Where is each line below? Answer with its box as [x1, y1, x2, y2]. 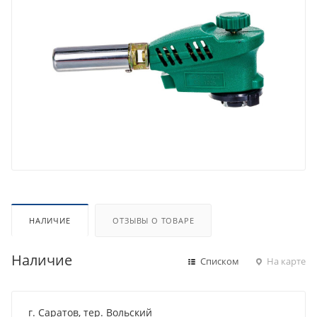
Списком [198, 254, 239, 267]
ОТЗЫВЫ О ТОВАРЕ [113, 214, 195, 226]
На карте [265, 254, 306, 267]
